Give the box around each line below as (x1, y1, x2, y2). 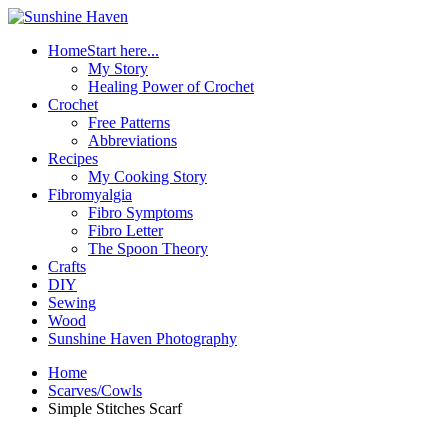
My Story (88, 60, 148, 77)
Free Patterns (88, 114, 170, 131)
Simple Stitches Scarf (48, 400, 182, 417)
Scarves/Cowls (48, 382, 142, 399)
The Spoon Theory (88, 240, 208, 257)
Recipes (48, 150, 98, 167)
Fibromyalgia (48, 186, 132, 203)
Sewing (48, 294, 96, 311)
